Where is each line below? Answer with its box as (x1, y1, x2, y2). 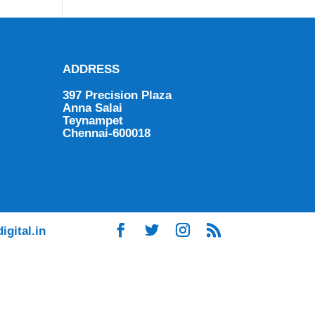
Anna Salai (63, 101, 123, 115)
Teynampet (63, 113, 124, 127)
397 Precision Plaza (63, 88, 172, 102)
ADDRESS (63, 62, 120, 76)
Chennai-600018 (63, 126, 151, 140)
